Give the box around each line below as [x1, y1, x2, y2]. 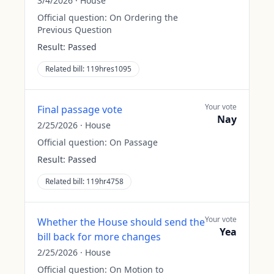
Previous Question [37, 24, 112, 35]
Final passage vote [37, 103, 122, 116]
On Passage [109, 136, 158, 148]
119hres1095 [86, 64, 131, 74]
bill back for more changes [37, 230, 161, 243]
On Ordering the [109, 12, 178, 23]
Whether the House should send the [37, 215, 205, 229]
